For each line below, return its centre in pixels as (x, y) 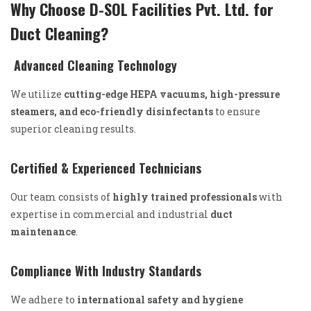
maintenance (43, 231)
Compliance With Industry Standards (106, 270)
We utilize (37, 94)
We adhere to (44, 299)
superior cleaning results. (73, 128)
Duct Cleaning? (59, 33)
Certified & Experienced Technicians (106, 168)
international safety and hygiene (160, 299)
